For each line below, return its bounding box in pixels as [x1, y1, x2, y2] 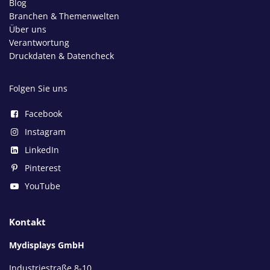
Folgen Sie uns [9, 82, 67, 94]
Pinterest [25, 162, 61, 174]
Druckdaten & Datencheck [9, 49, 114, 61]
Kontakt [9, 215, 46, 228]
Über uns [9, 23, 46, 35]
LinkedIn [25, 143, 59, 155]
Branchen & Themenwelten [9, 10, 119, 22]
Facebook [25, 107, 62, 119]
